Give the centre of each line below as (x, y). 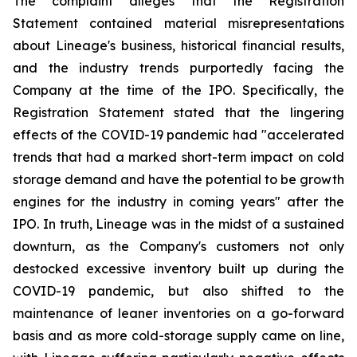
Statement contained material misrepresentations (178, 23)
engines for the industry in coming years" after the (178, 202)
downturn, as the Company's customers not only (178, 246)
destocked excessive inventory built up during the (178, 269)
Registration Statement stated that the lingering (178, 112)
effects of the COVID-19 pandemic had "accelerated (178, 135)
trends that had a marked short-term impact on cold (178, 157)
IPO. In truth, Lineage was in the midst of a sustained (178, 224)
